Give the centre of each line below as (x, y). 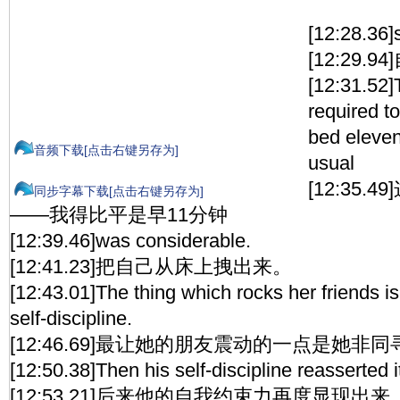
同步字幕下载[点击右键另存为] (119, 191)
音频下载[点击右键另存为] (106, 150)
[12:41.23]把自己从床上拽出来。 (151, 267)
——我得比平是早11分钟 (119, 215)
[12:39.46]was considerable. (130, 241)
